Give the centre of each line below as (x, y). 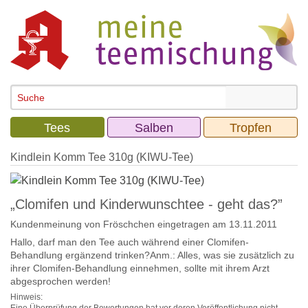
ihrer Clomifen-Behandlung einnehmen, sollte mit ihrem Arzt (140, 268)
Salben (154, 128)
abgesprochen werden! (60, 282)
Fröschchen (129, 224)
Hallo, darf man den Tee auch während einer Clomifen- (130, 242)
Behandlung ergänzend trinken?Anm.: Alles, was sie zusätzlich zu (152, 255)
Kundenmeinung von (57, 224)
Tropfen (251, 128)
